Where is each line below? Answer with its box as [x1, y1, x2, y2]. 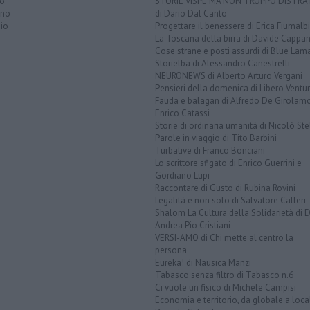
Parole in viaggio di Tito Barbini [155, 132, 277, 145]
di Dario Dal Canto [155, 8, 227, 20]
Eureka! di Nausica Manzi [155, 257, 251, 269]
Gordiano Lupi [155, 170, 210, 182]
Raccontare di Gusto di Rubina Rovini [155, 182, 295, 194]
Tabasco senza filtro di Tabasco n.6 [155, 269, 293, 282]
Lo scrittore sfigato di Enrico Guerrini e [155, 157, 302, 170]
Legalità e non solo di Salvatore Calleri [155, 194, 306, 207]
